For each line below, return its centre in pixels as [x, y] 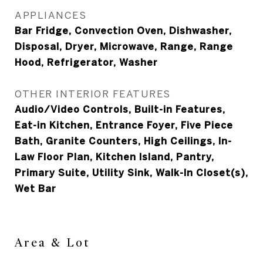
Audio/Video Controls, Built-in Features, [120, 109]
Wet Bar [36, 188]
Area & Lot [52, 243]
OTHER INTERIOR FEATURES [93, 94]
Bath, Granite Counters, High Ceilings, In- [123, 141]
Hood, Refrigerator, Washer [86, 62]
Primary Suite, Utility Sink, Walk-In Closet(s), [131, 173]
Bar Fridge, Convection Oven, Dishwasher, [123, 31]
